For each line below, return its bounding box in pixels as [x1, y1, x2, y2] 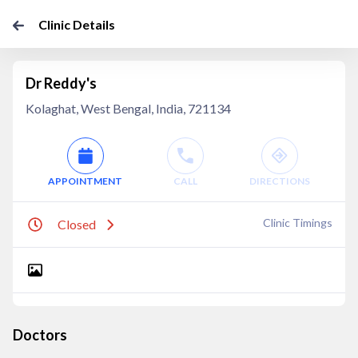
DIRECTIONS [249, 175, 310, 187]
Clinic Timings [263, 216, 332, 229]
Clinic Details [38, 17, 115, 32]
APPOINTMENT [48, 175, 123, 187]
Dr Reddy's [26, 74, 97, 92]
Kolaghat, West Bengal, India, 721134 [26, 101, 231, 116]
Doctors [13, 326, 67, 344]
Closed [58, 217, 96, 232]
